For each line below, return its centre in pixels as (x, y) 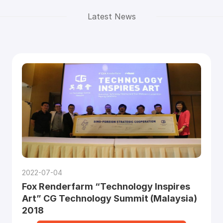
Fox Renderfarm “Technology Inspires (106, 186)
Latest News (111, 16)
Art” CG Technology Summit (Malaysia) (109, 198)
